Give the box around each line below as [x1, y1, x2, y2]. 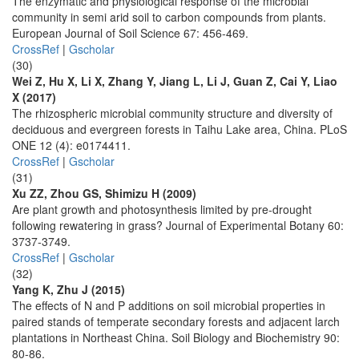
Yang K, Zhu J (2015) [12, 281, 125, 297]
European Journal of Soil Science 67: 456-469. [12, 25, 248, 41]
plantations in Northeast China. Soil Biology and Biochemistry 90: [12, 329, 340, 345]
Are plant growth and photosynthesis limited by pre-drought [12, 201, 312, 217]
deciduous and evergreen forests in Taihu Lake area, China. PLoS [12, 121, 347, 137]
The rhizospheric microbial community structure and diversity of [12, 105, 333, 121]
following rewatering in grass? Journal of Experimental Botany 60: [12, 217, 344, 233]
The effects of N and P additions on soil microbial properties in [12, 297, 325, 313]
